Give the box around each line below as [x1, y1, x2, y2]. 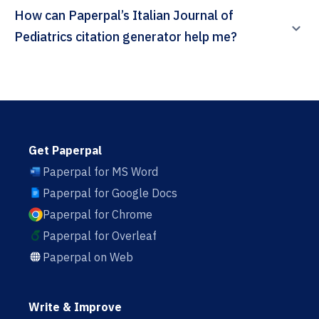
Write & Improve [28, 300, 122, 315]
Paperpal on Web [43, 250, 133, 265]
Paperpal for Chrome [43, 207, 152, 222]
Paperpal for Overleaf [43, 229, 157, 244]
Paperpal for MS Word [43, 164, 158, 179]
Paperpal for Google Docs [43, 186, 177, 201]
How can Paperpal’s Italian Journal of [14, 7, 68, 24]
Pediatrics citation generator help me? [75, 28, 237, 46]
